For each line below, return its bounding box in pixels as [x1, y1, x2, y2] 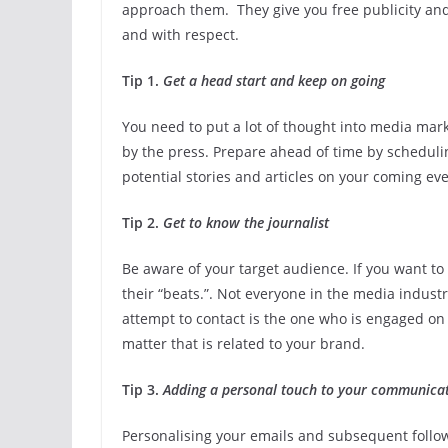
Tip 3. [122, 379, 159, 399]
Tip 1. [122, 70, 159, 90]
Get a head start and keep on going [159, 70, 385, 90]
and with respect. [122, 24, 243, 44]
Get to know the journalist [163, 212, 329, 232]
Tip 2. [122, 212, 163, 232]
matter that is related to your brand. [122, 333, 365, 353]
